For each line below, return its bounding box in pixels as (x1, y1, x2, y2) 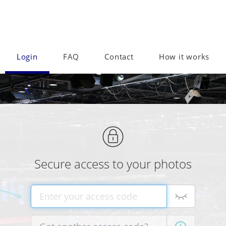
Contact (104, 51, 134, 63)
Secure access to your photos (34, 155, 192, 173)
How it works (158, 51, 210, 63)
